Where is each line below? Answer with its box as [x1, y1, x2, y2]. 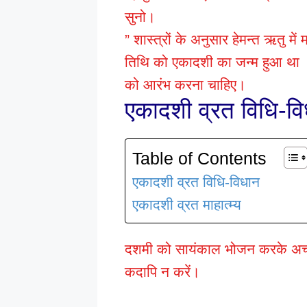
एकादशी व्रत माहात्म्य [132, 196, 241, 212]
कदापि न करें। [125, 263, 200, 280]
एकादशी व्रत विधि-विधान [132, 173, 260, 190]
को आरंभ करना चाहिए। [125, 76, 246, 93]
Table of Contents [132, 149, 267, 169]
